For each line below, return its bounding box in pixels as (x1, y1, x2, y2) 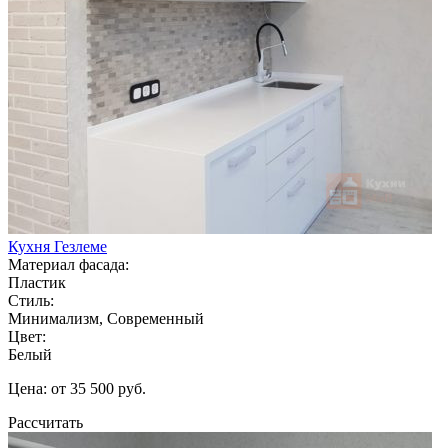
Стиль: (8, 291, 54, 309)
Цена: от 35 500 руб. (8, 379, 146, 397)
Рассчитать (8, 413, 83, 431)
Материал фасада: (8, 255, 129, 273)
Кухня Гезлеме (8, 237, 107, 255)
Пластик (8, 273, 66, 291)
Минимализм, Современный (8, 309, 204, 327)
